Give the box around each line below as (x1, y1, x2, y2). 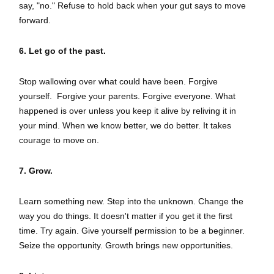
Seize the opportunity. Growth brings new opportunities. (19, 240, 235, 250)
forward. (19, 15, 51, 25)
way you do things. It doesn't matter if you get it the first (19, 211, 232, 221)
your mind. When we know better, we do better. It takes (19, 120, 231, 130)
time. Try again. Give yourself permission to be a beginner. (19, 226, 245, 235)
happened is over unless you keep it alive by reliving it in (19, 106, 236, 116)
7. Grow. (19, 166, 53, 176)
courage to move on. (19, 135, 99, 145)
